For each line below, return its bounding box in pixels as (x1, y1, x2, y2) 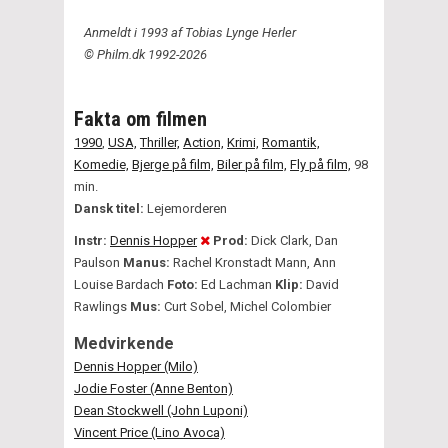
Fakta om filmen (74, 106, 207, 131)
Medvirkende (74, 333, 174, 353)
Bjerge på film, (132, 156, 214, 172)
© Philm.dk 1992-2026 (84, 46, 207, 62)
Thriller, (140, 134, 180, 150)
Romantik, (262, 134, 320, 150)
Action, (183, 134, 224, 150)
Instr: (74, 232, 107, 248)
